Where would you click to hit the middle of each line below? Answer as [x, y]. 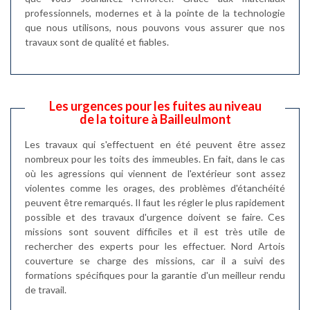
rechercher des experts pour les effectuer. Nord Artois [155, 246]
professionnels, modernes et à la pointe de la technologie [155, 13]
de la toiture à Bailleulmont [155, 119]
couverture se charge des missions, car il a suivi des [155, 261]
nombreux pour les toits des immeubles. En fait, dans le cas [155, 159]
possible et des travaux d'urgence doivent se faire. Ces [155, 217]
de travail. [46, 290]
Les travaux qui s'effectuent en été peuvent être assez [155, 144]
